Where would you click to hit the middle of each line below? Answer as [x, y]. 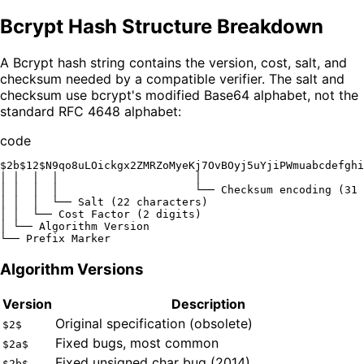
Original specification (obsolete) [154, 324]
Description [208, 304]
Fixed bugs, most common [137, 343]
